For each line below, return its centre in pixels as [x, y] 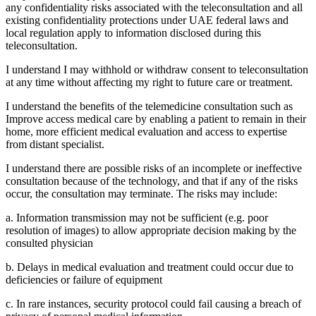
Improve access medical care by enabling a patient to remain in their [156, 119]
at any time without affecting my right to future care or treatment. [149, 82]
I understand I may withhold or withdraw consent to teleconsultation [157, 69]
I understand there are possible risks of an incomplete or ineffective [154, 168]
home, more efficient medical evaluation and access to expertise [146, 131]
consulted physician [49, 243]
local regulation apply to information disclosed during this [133, 32]
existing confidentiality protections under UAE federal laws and [147, 20]
